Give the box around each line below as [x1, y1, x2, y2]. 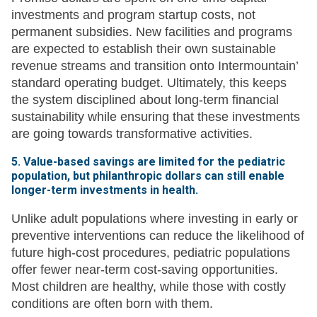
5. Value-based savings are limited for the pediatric [11, 155, 285, 169]
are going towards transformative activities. [11, 127, 253, 142]
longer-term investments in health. [11, 183, 198, 197]
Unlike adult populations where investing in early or [11, 212, 298, 226]
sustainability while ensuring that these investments [11, 110, 300, 125]
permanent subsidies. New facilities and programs [11, 25, 292, 40]
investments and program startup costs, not [11, 8, 255, 23]
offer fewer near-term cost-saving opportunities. [11, 263, 278, 277]
